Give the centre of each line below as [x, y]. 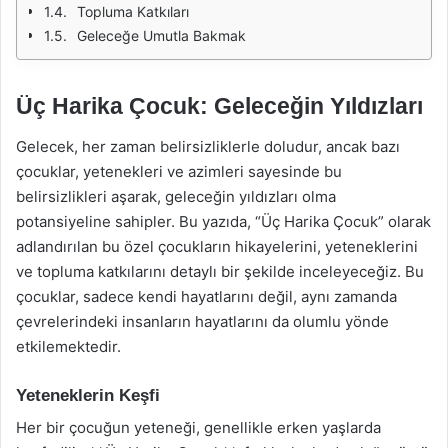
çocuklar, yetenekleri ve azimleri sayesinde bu [179, 171]
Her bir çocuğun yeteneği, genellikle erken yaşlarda [198, 427]
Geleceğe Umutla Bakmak [161, 35]
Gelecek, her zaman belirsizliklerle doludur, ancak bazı [208, 146]
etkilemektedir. [68, 346]
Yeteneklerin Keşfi [88, 395]
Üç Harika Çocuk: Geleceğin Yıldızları [219, 106]
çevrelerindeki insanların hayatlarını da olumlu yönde [202, 321]
